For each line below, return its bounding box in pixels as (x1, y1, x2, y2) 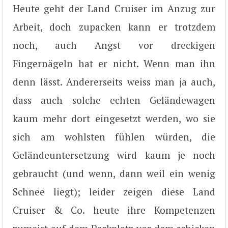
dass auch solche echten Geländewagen (13, 94, 215, 107)
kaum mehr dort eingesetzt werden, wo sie (13, 112, 215, 125)
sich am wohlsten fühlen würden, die (13, 130, 215, 144)
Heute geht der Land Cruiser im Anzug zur (13, 2, 215, 15)
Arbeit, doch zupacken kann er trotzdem (13, 20, 215, 34)
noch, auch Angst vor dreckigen (13, 39, 215, 52)
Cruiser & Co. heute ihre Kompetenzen (13, 204, 215, 217)
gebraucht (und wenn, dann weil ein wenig (13, 167, 215, 180)
